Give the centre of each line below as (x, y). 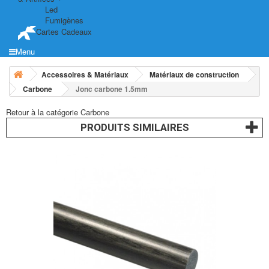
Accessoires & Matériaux (85, 74)
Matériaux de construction (194, 74)
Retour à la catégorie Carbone (58, 112)
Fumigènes (64, 20)
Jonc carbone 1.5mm (112, 89)
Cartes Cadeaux (64, 32)
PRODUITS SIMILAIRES (134, 127)
